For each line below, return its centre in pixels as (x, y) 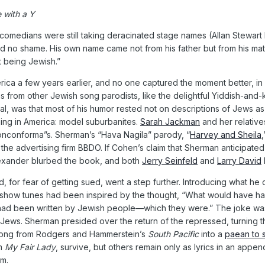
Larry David (239, 160)
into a (213, 234)
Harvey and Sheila (226, 134)
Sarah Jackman (170, 121)
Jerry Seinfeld (170, 160)
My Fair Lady (30, 247)
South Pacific (174, 234)
